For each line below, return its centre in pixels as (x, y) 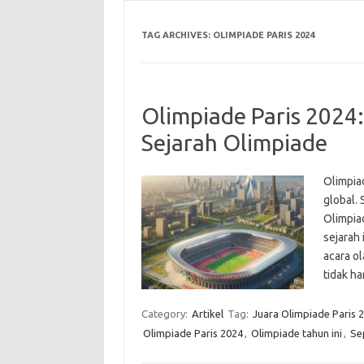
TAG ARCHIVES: (177, 35)
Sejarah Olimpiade (234, 142)
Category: (165, 313)
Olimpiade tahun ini (296, 333)
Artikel (207, 313)
